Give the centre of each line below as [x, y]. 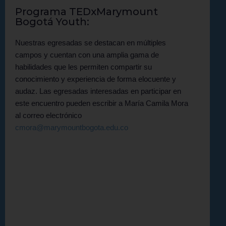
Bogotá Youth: [52, 21]
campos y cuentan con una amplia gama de [87, 54]
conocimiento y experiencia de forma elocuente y [96, 79]
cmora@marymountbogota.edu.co [72, 127]
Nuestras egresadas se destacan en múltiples [91, 42]
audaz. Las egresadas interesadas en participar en [98, 91]
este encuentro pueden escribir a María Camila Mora [102, 103]
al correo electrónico [48, 115]
